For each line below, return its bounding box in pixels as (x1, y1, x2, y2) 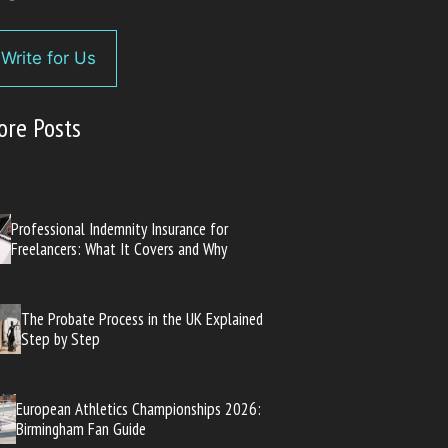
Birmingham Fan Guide (15, 417, 146, 440)
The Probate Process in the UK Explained (20, 307, 263, 330)
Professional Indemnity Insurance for (11, 217, 229, 240)
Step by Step (20, 327, 100, 350)
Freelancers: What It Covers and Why (11, 237, 228, 260)
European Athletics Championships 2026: (15, 397, 261, 420)
